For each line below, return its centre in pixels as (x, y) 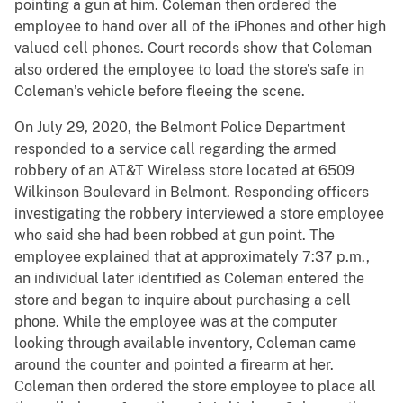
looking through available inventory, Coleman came (185, 344)
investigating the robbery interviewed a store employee (199, 214)
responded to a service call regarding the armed (175, 149)
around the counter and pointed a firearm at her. (174, 365)
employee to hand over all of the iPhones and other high (200, 27)
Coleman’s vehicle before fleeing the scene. (160, 92)
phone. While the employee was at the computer (176, 322)
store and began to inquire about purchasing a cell (183, 300)
